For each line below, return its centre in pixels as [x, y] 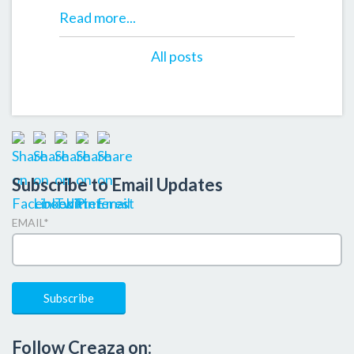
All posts [177, 56]
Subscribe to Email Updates [117, 185]
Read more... [98, 17]
